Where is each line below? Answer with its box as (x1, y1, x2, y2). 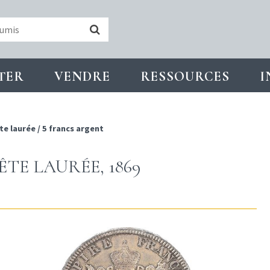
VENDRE (54, 68, 110, 85)
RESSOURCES (140, 68, 230, 85)
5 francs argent (42, 123, 104, 134)
